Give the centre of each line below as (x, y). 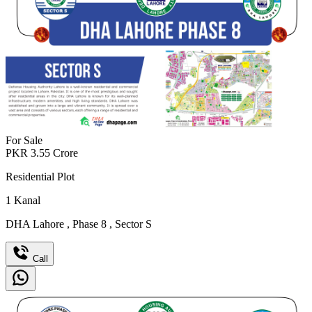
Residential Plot (40, 176)
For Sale (24, 140)
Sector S (132, 224)
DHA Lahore (36, 224)
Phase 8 (89, 224)
